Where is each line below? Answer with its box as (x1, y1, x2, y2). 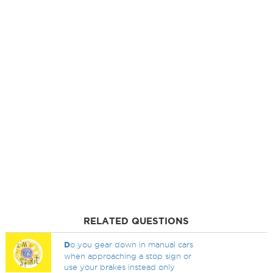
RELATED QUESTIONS (83, 216, 190, 226)
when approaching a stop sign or (64, 252, 192, 260)
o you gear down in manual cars (70, 240, 194, 249)
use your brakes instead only (64, 263, 175, 271)
